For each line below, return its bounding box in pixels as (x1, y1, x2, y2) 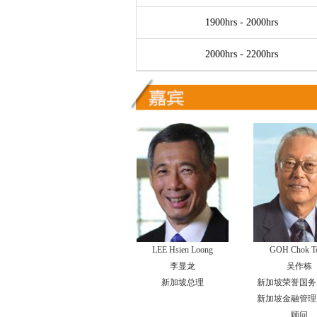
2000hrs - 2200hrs (205, 49, 278, 59)
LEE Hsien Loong (151, 245, 213, 255)
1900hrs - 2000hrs (205, 17, 278, 28)
